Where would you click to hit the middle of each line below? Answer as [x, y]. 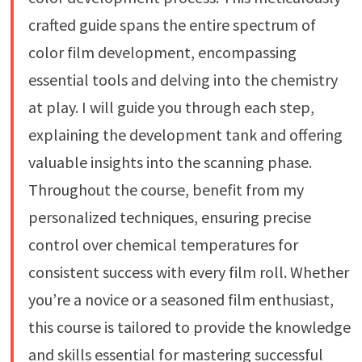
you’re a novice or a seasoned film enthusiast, [181, 300]
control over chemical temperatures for [163, 245]
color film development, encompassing [162, 53]
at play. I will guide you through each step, [171, 107]
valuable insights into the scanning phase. [170, 162]
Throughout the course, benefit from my [166, 190]
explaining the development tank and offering [185, 135]
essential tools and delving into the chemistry [183, 80]
